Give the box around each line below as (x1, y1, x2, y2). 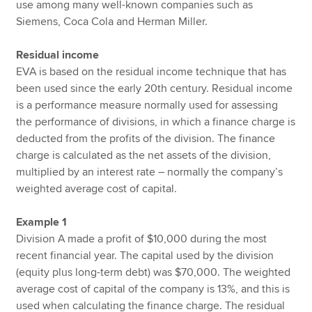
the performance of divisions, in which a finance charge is (16, 115, 296, 130)
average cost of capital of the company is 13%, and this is (16, 282, 290, 297)
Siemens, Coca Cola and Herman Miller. (16, 15, 208, 29)
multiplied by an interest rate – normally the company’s (16, 165, 283, 180)
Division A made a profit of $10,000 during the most (16, 232, 267, 247)
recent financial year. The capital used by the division (16, 249, 274, 263)
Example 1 (16, 215, 68, 230)
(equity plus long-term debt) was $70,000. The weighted (16, 265, 291, 280)
